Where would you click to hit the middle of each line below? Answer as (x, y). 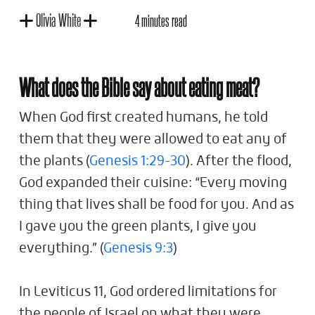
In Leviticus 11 (61, 292)
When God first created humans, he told (143, 118)
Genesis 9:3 (138, 249)
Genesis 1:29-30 (137, 161)
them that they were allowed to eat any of (153, 140)
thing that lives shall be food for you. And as (156, 205)
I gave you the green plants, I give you (138, 227)
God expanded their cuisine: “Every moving (153, 183)
